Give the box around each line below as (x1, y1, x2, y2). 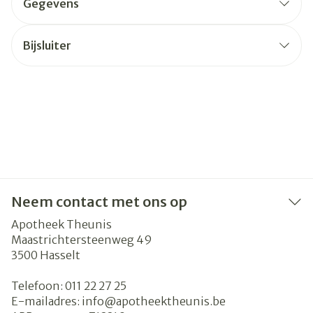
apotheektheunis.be (116, 294, 226, 308)
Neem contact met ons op (11, 193, 187, 210)
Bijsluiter (23, 38, 71, 52)
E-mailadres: (11, 294, 82, 308)
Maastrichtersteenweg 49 (11, 233, 152, 247)
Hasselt (40, 248, 80, 262)
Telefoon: (11, 279, 65, 293)
